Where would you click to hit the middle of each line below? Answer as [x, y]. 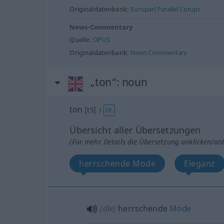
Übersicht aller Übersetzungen [135, 130]
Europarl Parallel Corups [166, 9]
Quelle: [81, 40]
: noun [132, 82]
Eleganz [200, 164]
